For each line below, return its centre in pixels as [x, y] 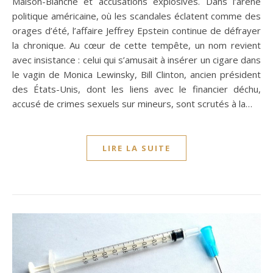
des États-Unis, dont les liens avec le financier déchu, [136, 89]
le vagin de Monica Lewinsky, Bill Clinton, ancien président [136, 74]
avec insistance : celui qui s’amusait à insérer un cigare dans [136, 59]
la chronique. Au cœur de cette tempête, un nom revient [136, 45]
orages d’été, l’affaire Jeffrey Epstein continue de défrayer [136, 30]
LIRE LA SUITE [136, 148]
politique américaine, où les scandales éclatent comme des [136, 16]
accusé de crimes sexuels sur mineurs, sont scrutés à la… [132, 103]
